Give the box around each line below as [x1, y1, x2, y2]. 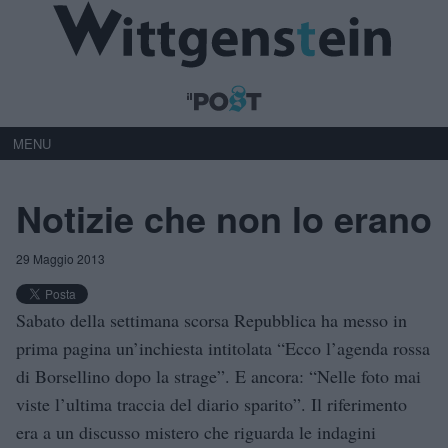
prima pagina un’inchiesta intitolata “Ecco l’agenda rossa [16, 335, 430, 360]
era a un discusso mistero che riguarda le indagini [16, 419, 376, 444]
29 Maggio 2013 [16, 249, 105, 267]
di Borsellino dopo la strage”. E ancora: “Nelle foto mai [16, 363, 421, 388]
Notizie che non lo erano [16, 191, 432, 244]
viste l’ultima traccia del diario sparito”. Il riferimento [16, 391, 407, 416]
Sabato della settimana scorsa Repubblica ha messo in [16, 307, 407, 332]
